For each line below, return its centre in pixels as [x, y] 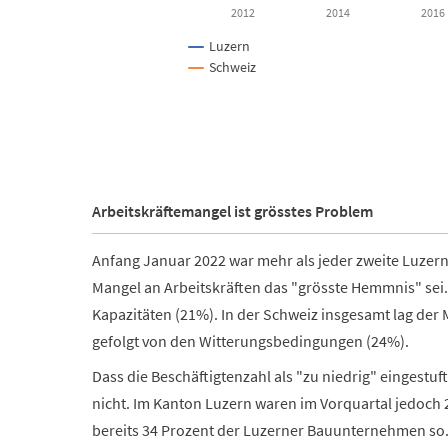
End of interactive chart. [169, 131]
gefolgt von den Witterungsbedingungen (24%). [250, 340]
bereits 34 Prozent [153, 429]
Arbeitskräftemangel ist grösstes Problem [232, 210]
